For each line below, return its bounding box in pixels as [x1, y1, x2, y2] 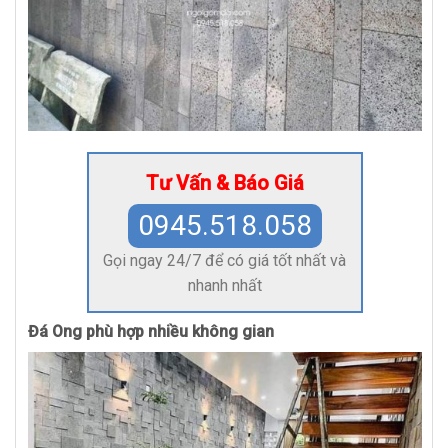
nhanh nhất [187, 276, 262, 296]
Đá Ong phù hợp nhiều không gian [28, 322, 274, 342]
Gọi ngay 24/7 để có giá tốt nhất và [103, 251, 347, 271]
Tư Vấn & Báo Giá [145, 171, 304, 196]
